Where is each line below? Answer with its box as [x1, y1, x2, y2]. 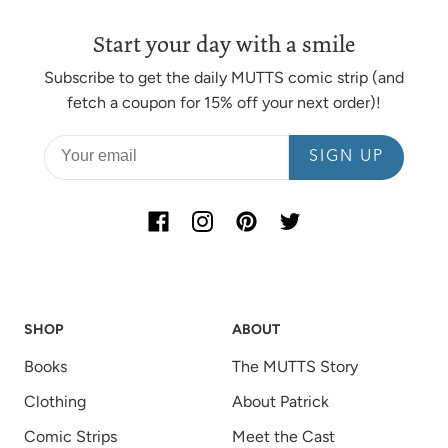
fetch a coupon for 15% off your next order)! [67, 92, 381, 112]
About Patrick [232, 392, 329, 412]
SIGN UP [309, 149, 384, 166]
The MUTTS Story [232, 357, 358, 377]
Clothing [24, 392, 86, 412]
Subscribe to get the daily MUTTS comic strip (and [44, 67, 404, 87]
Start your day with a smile [93, 28, 355, 60]
